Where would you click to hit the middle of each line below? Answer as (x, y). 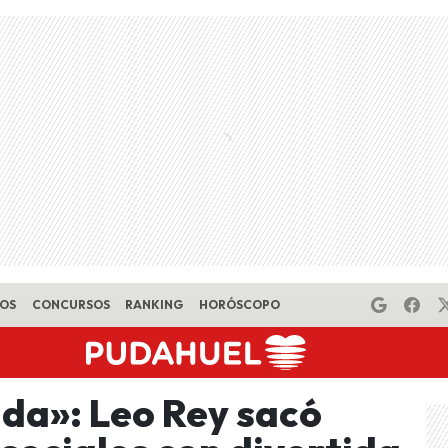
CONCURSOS (70, 304)
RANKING (154, 304)
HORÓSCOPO (239, 304)
